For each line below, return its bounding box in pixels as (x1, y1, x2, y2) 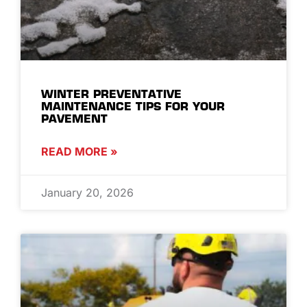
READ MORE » (41, 144, 118, 158)
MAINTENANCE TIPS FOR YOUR (41, 99, 225, 113)
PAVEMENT (41, 111, 108, 125)
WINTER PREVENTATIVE (41, 86, 182, 101)
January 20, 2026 (41, 185, 134, 199)
